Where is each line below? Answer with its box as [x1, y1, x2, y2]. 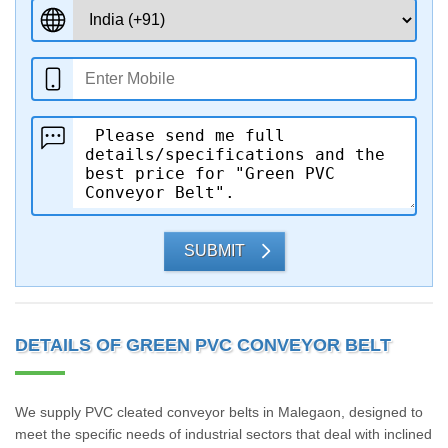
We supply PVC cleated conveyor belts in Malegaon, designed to [15, 404, 423, 420]
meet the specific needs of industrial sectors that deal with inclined [15, 426, 432, 442]
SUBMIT [183, 242, 245, 259]
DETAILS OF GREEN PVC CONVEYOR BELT [15, 335, 391, 355]
